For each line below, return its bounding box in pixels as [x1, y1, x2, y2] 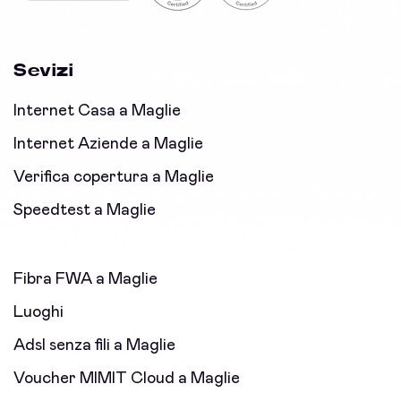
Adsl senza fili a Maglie [13, 337, 175, 354]
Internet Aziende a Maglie [13, 136, 203, 153]
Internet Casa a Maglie [13, 103, 181, 120]
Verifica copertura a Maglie [13, 169, 214, 186]
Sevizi [13, 62, 73, 81]
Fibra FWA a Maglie [13, 271, 158, 288]
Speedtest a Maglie [13, 202, 156, 219]
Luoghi [13, 304, 64, 321]
